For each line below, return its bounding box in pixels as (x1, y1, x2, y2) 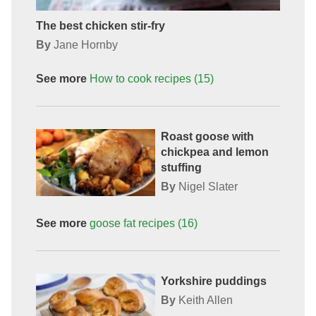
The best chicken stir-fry (35, 19, 165, 32)
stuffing (160, 161, 202, 174)
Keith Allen (178, 294, 233, 307)
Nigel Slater (178, 180, 238, 193)
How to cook (89, 72, 152, 85)
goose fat (89, 217, 135, 230)
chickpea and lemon (160, 145, 269, 158)
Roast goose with (160, 130, 254, 142)
